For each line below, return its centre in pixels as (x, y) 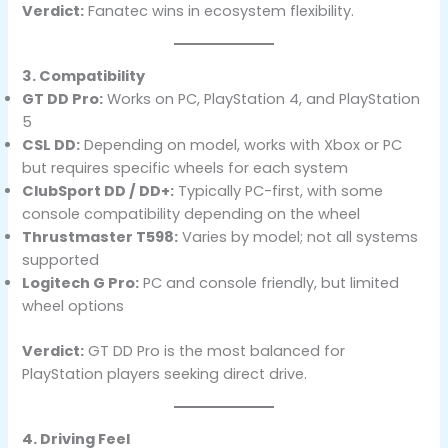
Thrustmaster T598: (100, 237)
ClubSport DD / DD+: (98, 191)
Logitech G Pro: (81, 283)
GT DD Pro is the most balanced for (215, 351)
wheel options (73, 306)
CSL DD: (51, 145)
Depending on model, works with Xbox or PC (241, 145)
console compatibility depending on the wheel (191, 214)
